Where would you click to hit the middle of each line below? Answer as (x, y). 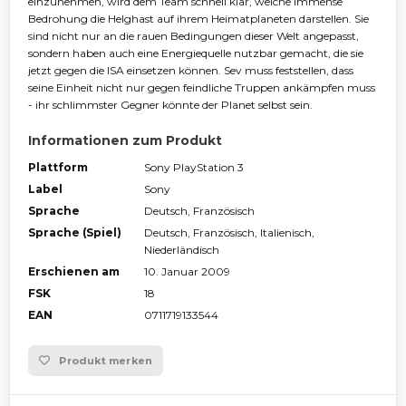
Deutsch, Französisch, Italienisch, (229, 232)
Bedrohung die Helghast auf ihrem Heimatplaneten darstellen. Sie (198, 18)
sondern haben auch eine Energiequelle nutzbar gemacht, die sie (196, 53)
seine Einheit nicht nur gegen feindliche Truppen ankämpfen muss (202, 87)
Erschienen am (74, 271)
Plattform (58, 167)
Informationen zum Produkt (125, 140)
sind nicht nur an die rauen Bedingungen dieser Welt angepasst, (193, 35)
